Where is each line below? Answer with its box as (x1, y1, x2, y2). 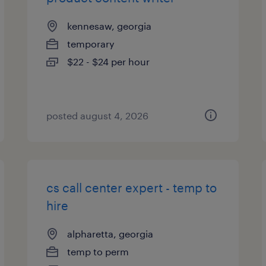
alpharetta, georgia (67, 228, 154, 239)
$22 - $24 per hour (67, 56, 150, 67)
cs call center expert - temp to (46, 180, 217, 195)
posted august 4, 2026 (46, 110, 149, 121)
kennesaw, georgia (67, 20, 152, 31)
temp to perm (67, 246, 129, 257)
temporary (67, 38, 115, 49)
